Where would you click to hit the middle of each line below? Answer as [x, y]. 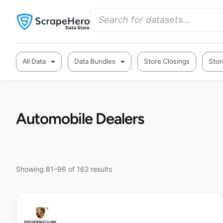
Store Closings [167, 61]
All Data [34, 61]
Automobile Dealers [80, 119]
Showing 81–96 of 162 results [64, 169]
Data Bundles [95, 61]
